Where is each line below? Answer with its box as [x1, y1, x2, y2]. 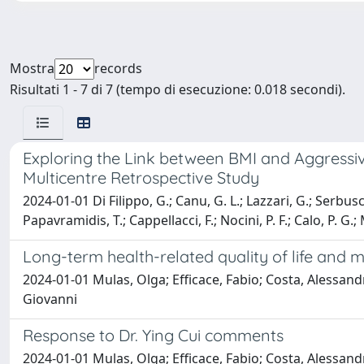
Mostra [10, 59, 54, 77]
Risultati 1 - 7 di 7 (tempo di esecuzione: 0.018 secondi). [10, 80, 345, 98]
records [94, 59, 142, 77]
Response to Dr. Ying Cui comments [23, 325, 284, 345]
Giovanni [23, 290, 77, 308]
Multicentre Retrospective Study [23, 167, 259, 188]
